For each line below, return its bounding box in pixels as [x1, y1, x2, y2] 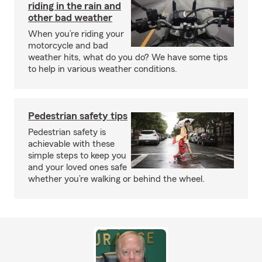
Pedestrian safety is [28, 127, 106, 137]
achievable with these [28, 139, 115, 149]
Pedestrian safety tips [28, 111, 127, 121]
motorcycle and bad [28, 41, 108, 50]
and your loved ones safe [28, 163, 127, 172]
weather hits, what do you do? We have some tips [28, 53, 227, 62]
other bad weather [28, 12, 112, 23]
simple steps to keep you [28, 151, 126, 160]
